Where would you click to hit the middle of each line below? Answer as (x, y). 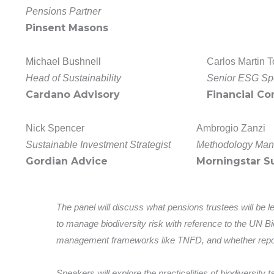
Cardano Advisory (72, 95)
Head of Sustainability (73, 78)
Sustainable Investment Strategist (98, 145)
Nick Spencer (55, 128)
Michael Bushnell (63, 62)
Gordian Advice (66, 161)
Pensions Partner (63, 12)
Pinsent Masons (67, 28)
